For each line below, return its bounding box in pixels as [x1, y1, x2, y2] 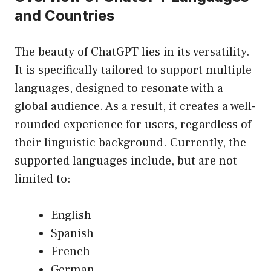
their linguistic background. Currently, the [15, 135, 246, 151]
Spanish [51, 226, 94, 242]
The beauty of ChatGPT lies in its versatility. [15, 44, 250, 60]
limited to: [15, 171, 71, 188]
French [51, 244, 90, 260]
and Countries [15, 7, 114, 25]
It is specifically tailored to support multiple [15, 62, 252, 79]
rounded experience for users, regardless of [15, 117, 251, 133]
